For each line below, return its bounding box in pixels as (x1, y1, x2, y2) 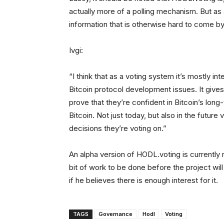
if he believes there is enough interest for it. (69, 175, 218, 185)
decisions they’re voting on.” (69, 123, 166, 133)
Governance (98, 210, 132, 218)
